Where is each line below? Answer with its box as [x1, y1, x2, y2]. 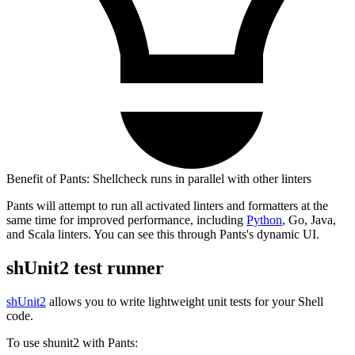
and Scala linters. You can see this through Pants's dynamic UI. [6, 227, 319, 242]
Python [246, 213, 282, 227]
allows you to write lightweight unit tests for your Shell [46, 295, 323, 309]
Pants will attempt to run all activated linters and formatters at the [6, 199, 328, 213]
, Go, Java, [282, 213, 336, 227]
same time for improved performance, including [6, 213, 246, 227]
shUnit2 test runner [6, 258, 164, 279]
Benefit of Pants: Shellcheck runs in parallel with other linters [6, 172, 311, 186]
